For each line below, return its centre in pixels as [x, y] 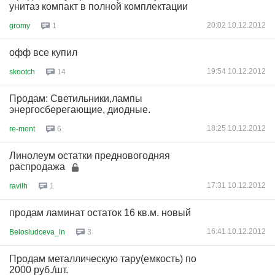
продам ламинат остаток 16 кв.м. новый [100, 213]
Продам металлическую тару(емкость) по [103, 259]
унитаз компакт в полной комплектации [99, 6]
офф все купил [43, 52]
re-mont [22, 129]
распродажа [37, 167]
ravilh [18, 186]
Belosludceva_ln [37, 232]
